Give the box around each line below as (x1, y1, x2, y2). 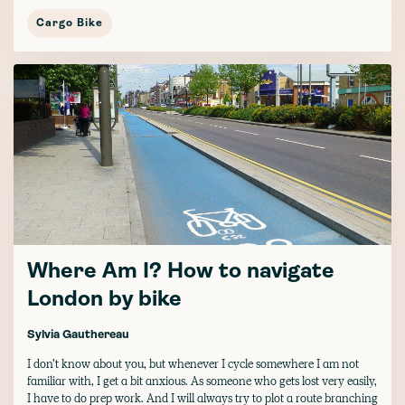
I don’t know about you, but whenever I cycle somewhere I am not (27, 355, 359, 372)
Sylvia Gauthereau (27, 328, 129, 341)
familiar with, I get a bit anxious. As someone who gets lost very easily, (27, 372, 377, 389)
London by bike (27, 288, 182, 311)
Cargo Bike (36, 17, 103, 29)
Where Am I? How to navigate (27, 260, 334, 283)
